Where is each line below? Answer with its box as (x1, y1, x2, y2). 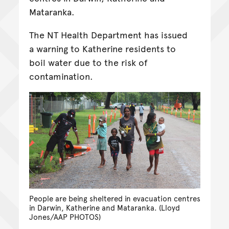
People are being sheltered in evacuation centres (29, 193, 200, 203)
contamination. (29, 70, 93, 83)
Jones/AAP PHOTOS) (29, 211, 101, 222)
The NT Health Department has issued (29, 28, 188, 41)
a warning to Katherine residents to (29, 42, 176, 55)
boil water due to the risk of (29, 56, 148, 69)
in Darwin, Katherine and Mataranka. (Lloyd (29, 202, 180, 213)
